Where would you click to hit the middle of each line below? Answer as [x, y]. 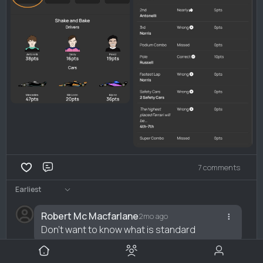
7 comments [219, 167]
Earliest [28, 189]
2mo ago [153, 216]
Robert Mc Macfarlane [90, 216]
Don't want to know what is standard [118, 230]
